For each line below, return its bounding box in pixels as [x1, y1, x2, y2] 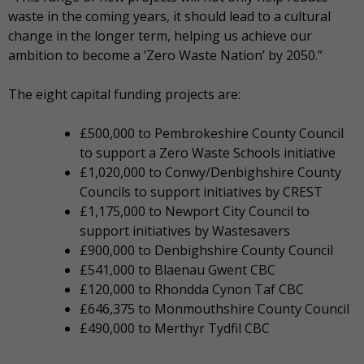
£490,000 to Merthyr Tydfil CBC [80, 318, 270, 337]
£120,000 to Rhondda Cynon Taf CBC [80, 279, 304, 298]
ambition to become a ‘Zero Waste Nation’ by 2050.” [8, 45, 323, 64]
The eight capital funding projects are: [8, 84, 240, 103]
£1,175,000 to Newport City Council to [80, 201, 310, 220]
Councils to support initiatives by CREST [80, 182, 323, 201]
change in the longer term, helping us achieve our [8, 26, 312, 45]
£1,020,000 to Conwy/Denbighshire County [80, 162, 341, 181]
